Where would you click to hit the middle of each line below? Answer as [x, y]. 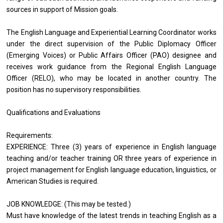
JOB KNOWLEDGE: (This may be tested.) [69, 204]
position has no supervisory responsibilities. [74, 90]
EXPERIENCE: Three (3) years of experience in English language [111, 147]
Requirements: [30, 136]
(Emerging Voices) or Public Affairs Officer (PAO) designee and [111, 56]
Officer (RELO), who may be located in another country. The [111, 78]
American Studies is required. [53, 181]
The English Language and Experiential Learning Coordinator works [111, 33]
